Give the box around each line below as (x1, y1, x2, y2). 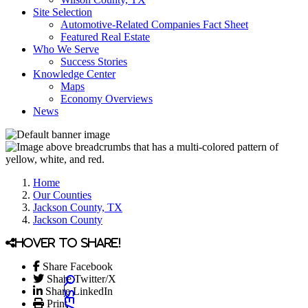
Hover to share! (15, 237, 121, 248)
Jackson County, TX (33, 201, 122, 213)
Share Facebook (43, 261, 113, 272)
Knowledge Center (33, 68, 115, 80)
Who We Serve (33, 43, 99, 55)
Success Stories (60, 56, 127, 67)
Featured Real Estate (60, 31, 150, 43)
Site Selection (33, 6, 92, 18)
